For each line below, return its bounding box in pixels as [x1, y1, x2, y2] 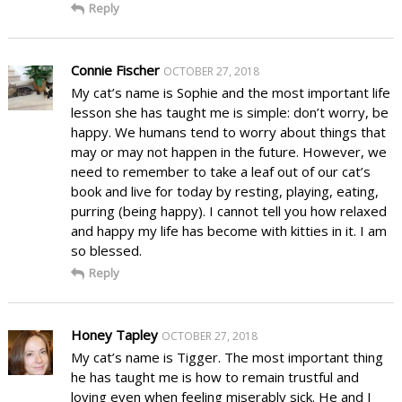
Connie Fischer [70, 60, 160, 79]
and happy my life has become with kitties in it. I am [70, 221, 387, 240]
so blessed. [70, 240, 142, 259]
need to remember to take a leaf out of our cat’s [70, 162, 371, 180]
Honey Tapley [70, 325, 158, 344]
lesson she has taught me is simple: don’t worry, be [70, 102, 389, 121]
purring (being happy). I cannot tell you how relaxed [70, 201, 387, 220]
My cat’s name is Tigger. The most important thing [70, 347, 383, 366]
